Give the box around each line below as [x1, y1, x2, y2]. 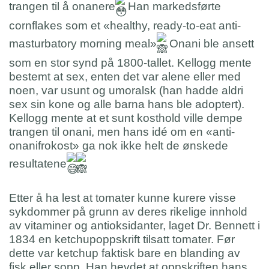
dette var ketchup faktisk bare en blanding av [9, 246, 240, 259]
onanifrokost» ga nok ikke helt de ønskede [9, 139, 228, 152]
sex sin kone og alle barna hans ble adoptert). [9, 97, 244, 110]
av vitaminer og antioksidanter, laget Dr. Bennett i [9, 219, 260, 232]
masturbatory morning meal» [9, 37, 157, 50]
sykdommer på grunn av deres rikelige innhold [9, 205, 247, 218]
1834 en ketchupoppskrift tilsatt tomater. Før [9, 232, 235, 246]
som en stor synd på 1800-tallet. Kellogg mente [9, 56, 252, 69]
